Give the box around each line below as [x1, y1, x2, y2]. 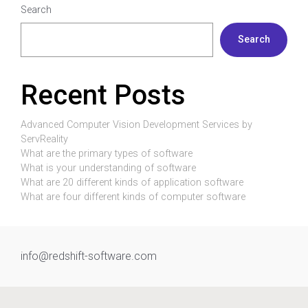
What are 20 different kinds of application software [21, 176, 243, 188]
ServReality [21, 133, 68, 145]
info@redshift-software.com [21, 249, 157, 263]
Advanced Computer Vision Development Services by [21, 118, 252, 131]
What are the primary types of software [21, 147, 192, 159]
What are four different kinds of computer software [21, 190, 245, 203]
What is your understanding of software [21, 162, 196, 174]
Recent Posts [21, 78, 186, 111]
